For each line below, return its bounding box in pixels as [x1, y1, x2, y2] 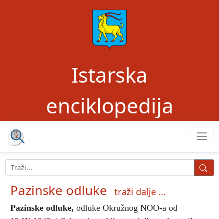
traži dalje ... [114, 185, 166, 197]
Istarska [71, 61, 148, 88]
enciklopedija [45, 91, 174, 119]
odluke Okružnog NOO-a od [74, 202, 177, 213]
